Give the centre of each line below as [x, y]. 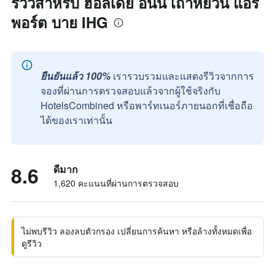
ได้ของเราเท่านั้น [76, 120]
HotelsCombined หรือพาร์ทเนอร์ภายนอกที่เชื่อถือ [147, 105]
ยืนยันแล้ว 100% [76, 76]
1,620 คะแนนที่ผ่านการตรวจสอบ [116, 183]
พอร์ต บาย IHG [60, 22]
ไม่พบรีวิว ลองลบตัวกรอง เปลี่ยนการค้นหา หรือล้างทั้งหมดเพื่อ [137, 231]
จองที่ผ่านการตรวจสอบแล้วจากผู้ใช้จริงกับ [130, 91]
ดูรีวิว [32, 243]
